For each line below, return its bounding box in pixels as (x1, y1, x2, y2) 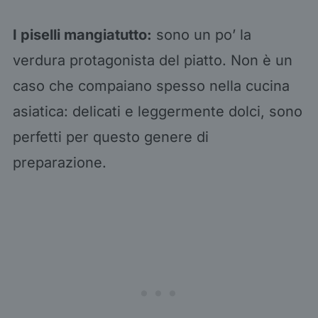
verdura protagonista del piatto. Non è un (12, 51, 292, 69)
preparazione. (12, 153, 111, 171)
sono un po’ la (151, 26, 251, 43)
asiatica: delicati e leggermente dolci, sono (12, 102, 302, 120)
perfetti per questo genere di (12, 128, 209, 146)
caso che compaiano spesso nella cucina (12, 77, 290, 94)
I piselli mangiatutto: (12, 26, 152, 43)
